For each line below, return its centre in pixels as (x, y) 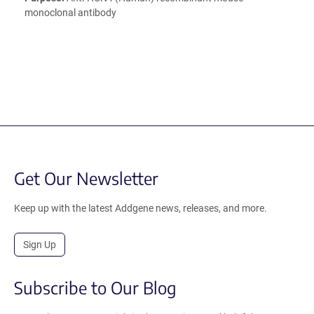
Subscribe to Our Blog (95, 288)
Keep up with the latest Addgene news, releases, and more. (141, 209)
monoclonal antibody (70, 13)
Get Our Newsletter (86, 178)
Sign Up (40, 245)
